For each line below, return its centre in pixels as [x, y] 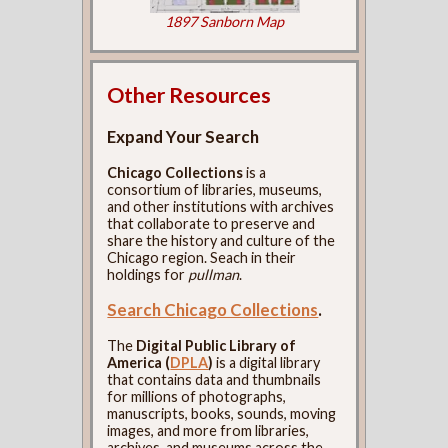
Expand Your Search [183, 136]
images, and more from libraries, [208, 431]
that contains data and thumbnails [214, 380]
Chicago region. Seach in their [202, 257]
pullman [214, 274]
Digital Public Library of [216, 346]
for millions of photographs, [197, 397]
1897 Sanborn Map [224, 21]
